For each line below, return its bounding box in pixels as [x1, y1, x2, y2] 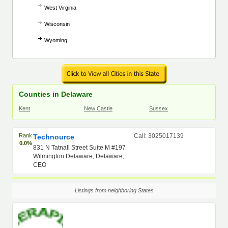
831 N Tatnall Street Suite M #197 [33, 144, 126, 151]
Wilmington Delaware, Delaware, [33, 153, 125, 160]
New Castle [84, 105, 112, 111]
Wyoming [44, 37, 67, 43]
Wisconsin [44, 21, 70, 27]
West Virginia [44, 5, 76, 11]
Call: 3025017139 [134, 132, 184, 139]
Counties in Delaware [19, 90, 93, 98]
